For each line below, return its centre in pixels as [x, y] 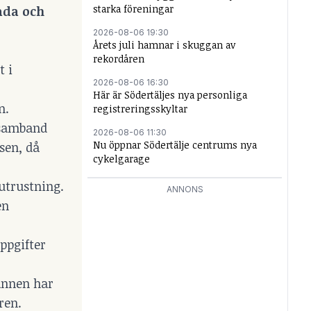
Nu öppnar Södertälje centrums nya [175, 145]
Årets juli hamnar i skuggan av [164, 45]
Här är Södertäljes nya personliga [170, 95]
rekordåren [119, 59]
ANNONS [185, 189]
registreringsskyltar [140, 109]
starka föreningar [133, 9]
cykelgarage [121, 159]
